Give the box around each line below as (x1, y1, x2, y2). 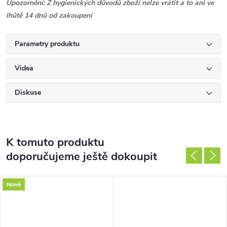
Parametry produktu (15, 39, 80, 49)
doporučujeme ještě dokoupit (6, 149, 157, 165)
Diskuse (15, 88, 41, 98)
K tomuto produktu (6, 135, 104, 150)
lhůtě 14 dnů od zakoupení (6, 11, 92, 21)
